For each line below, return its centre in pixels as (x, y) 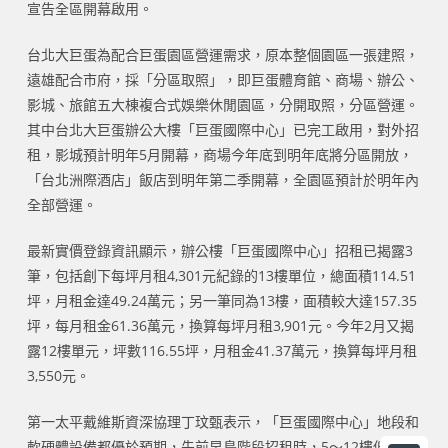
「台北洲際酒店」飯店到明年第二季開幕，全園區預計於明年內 (222, 179)
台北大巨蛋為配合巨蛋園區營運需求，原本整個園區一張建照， (222, 54)
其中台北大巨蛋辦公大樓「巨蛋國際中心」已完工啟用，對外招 (222, 129)
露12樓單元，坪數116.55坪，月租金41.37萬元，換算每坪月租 (221, 350)
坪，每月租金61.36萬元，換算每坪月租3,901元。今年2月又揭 (220, 325)
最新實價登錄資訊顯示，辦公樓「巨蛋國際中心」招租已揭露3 (219, 250)
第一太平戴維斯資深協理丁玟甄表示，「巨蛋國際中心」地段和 (222, 421)
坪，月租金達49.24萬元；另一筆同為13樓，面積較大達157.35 (221, 300)
